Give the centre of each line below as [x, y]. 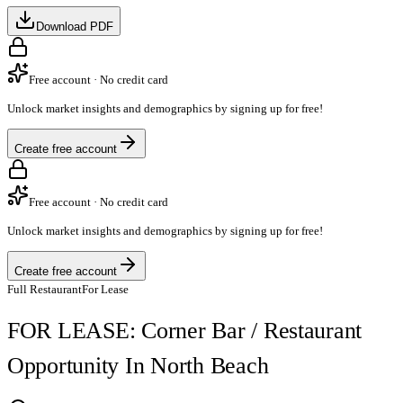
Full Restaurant [45, 289]
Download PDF [75, 26]
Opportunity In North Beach [138, 366]
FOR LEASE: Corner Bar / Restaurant [185, 331]
